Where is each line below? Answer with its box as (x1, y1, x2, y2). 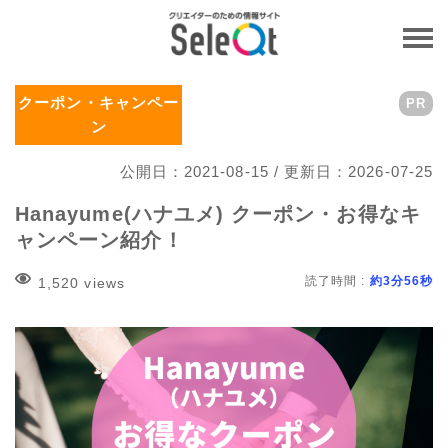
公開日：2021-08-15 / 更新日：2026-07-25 (119, 163, 433, 180)
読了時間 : (305, 274, 370, 288)
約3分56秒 (369, 274, 433, 288)
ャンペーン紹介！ (15, 229, 184, 251)
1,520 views (38, 275, 125, 291)
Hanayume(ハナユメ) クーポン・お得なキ (15, 203, 421, 225)
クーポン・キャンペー (18, 94, 179, 111)
